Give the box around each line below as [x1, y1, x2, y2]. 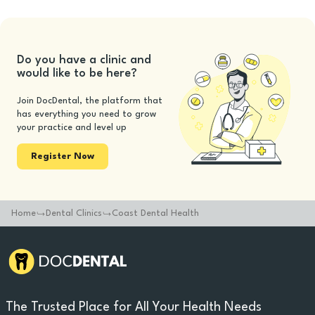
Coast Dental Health [112, 209, 199, 218]
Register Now [31, 151, 94, 161]
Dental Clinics [46, 209, 102, 218]
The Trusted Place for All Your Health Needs [6, 301, 262, 314]
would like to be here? [17, 67, 137, 79]
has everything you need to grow [17, 109, 156, 119]
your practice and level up [17, 122, 127, 132]
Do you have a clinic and [17, 53, 151, 66]
